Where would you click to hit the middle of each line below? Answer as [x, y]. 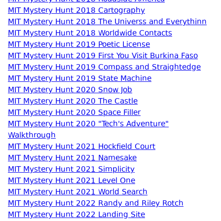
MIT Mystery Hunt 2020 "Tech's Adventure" [88, 125]
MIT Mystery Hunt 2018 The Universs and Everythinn [107, 22]
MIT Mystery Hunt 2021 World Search [78, 193]
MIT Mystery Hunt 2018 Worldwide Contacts [90, 34]
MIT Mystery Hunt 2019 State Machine [80, 79]
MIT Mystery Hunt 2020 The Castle [73, 102]
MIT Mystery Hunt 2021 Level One [72, 181]
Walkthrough [32, 136]
